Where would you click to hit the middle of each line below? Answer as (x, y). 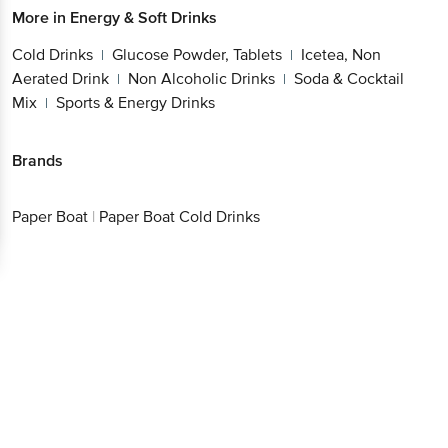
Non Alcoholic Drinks (201, 78)
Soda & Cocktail (349, 78)
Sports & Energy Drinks (135, 102)
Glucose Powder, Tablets (197, 54)
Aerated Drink (60, 78)
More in (41, 17)
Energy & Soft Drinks (143, 17)
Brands (37, 160)
